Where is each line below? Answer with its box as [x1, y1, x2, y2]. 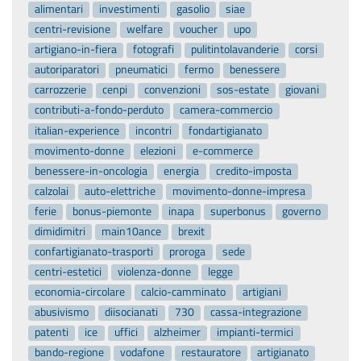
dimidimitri [35, 222, 86, 239]
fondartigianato [188, 122, 262, 139]
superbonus [210, 202, 267, 219]
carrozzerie [35, 81, 87, 98]
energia [164, 162, 200, 179]
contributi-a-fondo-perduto [35, 102, 164, 118]
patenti [35, 324, 69, 341]
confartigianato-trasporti [35, 243, 154, 260]
